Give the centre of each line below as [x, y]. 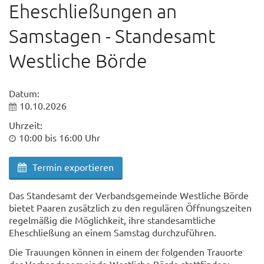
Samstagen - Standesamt [112, 36]
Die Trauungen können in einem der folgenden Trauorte [126, 252]
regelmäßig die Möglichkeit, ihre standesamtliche [112, 220]
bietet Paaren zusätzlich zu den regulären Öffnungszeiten [130, 207]
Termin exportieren [73, 167]
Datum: [24, 93]
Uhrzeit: [26, 125]
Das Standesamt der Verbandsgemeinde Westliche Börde [129, 195]
